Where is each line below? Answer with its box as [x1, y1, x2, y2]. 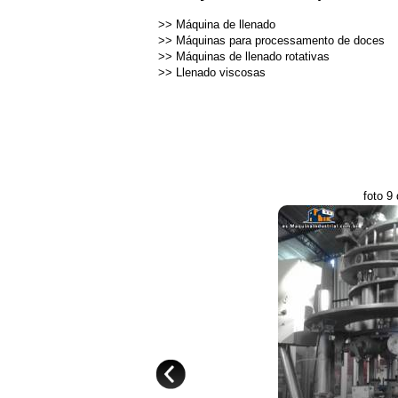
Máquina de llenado [175, 18, 275, 31]
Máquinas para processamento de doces [175, 34, 385, 47]
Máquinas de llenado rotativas [175, 50, 330, 63]
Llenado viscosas [175, 66, 266, 79]
